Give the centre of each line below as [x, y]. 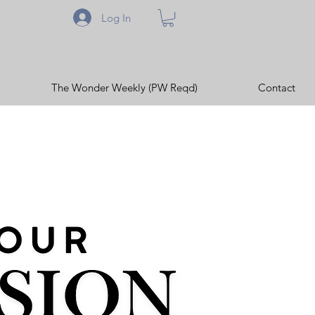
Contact [277, 88]
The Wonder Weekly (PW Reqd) [124, 88]
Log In [116, 18]
